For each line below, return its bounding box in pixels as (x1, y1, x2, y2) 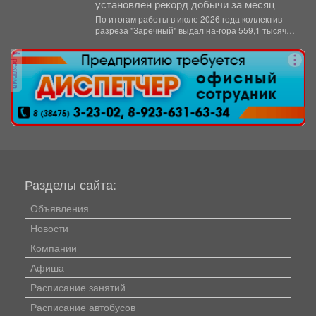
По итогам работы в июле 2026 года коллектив (95, 12, 282, 25)
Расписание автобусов (30, 299, 135, 314)
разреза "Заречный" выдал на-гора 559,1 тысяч (95, 23, 286, 36)
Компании (30, 240, 77, 255)
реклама (11, 56, 22, 89)
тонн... (95, 35, 121, 47)
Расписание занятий (30, 279, 126, 294)
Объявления (30, 200, 89, 215)
